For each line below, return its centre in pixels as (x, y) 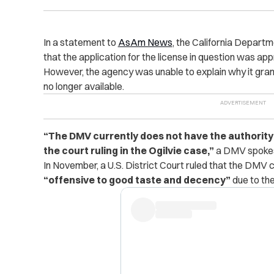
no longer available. (83, 86)
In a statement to (80, 42)
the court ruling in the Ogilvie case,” (129, 150)
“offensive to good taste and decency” (138, 180)
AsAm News (145, 42)
